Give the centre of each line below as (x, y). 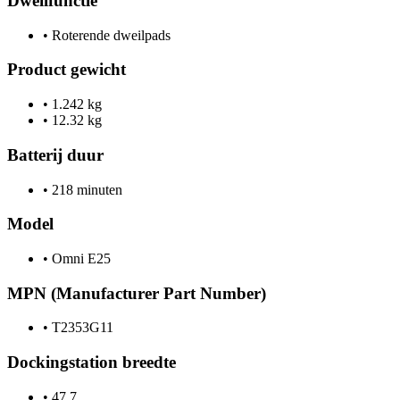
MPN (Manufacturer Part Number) (137, 293)
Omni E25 (79, 258)
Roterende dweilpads (109, 35)
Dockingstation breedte (92, 362)
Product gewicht (67, 70)
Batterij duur (55, 154)
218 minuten (85, 189)
